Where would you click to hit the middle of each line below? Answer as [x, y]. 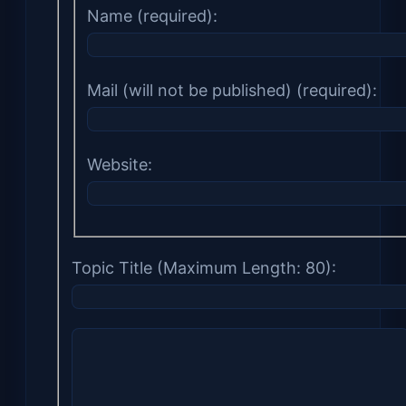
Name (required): [152, 16]
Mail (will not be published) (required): [232, 91]
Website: [120, 165]
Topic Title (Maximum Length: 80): [203, 267]
